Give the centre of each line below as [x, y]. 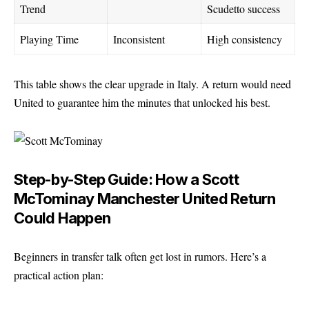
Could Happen [62, 218]
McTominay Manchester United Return [145, 198]
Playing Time [49, 39]
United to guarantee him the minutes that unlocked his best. [142, 102]
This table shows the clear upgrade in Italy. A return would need [152, 83]
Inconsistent [139, 39]
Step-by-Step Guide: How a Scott [126, 179]
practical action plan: [59, 275]
